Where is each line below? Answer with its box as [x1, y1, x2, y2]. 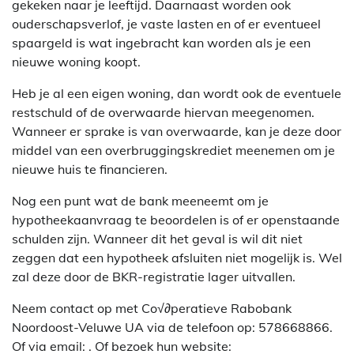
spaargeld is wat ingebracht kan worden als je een [12, 35, 311, 51]
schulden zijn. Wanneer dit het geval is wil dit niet [12, 231, 303, 247]
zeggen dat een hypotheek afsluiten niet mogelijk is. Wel [12, 250, 342, 266]
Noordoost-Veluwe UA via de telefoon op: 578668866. [12, 319, 333, 336]
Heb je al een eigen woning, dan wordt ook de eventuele [12, 85, 341, 102]
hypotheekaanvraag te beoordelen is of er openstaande [12, 212, 340, 228]
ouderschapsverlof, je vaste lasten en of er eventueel [12, 16, 321, 32]
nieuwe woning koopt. [12, 54, 141, 70]
